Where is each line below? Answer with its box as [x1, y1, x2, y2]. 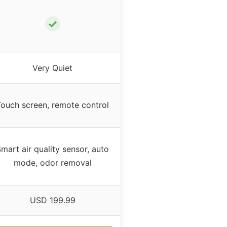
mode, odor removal [13, 157, 92, 168]
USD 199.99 [29, 195, 75, 205]
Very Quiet [32, 62, 72, 73]
